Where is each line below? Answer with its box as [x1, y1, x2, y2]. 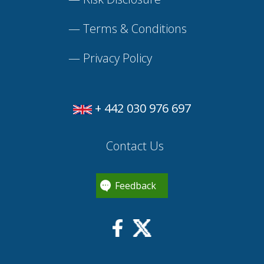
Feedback [115, 179, 156, 193]
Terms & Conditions [82, 21, 187, 37]
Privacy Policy [82, 50, 152, 67]
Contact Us [103, 138, 164, 154]
